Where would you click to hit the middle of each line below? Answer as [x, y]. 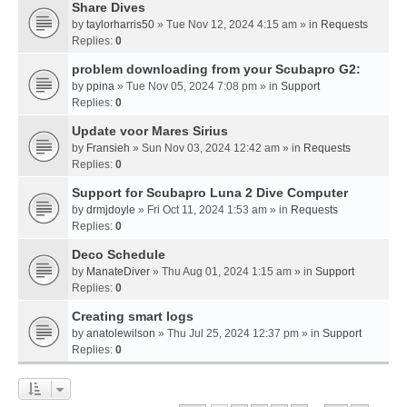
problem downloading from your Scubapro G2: [216, 69]
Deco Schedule [119, 254]
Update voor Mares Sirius [150, 130]
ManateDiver [118, 271]
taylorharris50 [120, 24]
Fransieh [108, 148]
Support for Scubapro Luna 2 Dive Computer [210, 192]
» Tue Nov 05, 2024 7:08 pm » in [198, 86]
